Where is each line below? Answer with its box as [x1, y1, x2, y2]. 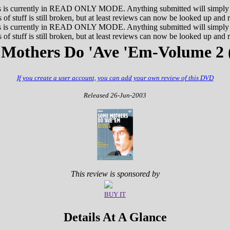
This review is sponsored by [70, 169, 160, 178]
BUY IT [104, 190, 126, 198]
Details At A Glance [63, 210, 167, 224]
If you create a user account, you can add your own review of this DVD [16, 74, 214, 82]
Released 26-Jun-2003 [84, 91, 146, 99]
